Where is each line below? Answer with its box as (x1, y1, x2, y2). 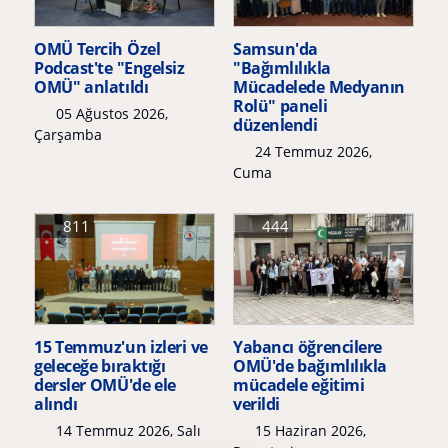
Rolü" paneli (233, 95, 328, 118)
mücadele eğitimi (233, 374, 365, 397)
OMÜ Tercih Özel (34, 38, 161, 61)
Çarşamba (34, 125, 102, 145)
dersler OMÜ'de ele (34, 374, 176, 397)
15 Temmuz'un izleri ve (34, 336, 208, 359)
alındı (34, 393, 78, 416)
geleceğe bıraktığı (34, 355, 166, 378)
